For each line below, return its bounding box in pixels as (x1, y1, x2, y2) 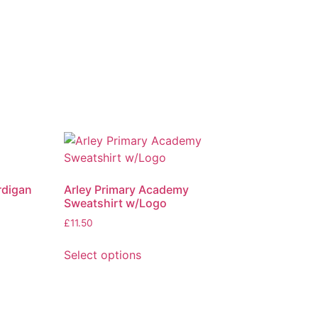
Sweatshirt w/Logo (64, 195, 168, 210)
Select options (64, 247, 142, 262)
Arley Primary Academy (64, 182, 190, 197)
